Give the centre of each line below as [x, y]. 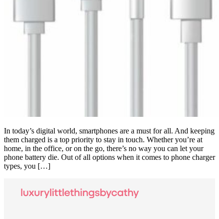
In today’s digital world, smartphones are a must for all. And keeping [109, 131]
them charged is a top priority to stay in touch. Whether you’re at [103, 140]
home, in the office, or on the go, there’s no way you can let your [104, 149]
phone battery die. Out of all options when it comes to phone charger [109, 157]
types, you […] [27, 166]
